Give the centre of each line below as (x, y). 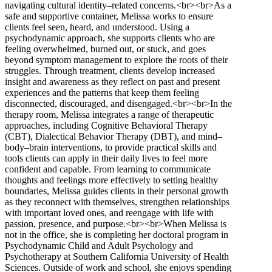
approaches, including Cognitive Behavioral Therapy (106, 126)
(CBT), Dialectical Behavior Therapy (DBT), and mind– (114, 137)
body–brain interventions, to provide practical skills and (111, 148)
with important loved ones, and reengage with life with (109, 213)
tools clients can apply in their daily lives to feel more (106, 158)
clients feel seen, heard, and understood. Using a (97, 27)
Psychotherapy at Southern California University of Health (117, 257)
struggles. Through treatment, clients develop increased (110, 71)
